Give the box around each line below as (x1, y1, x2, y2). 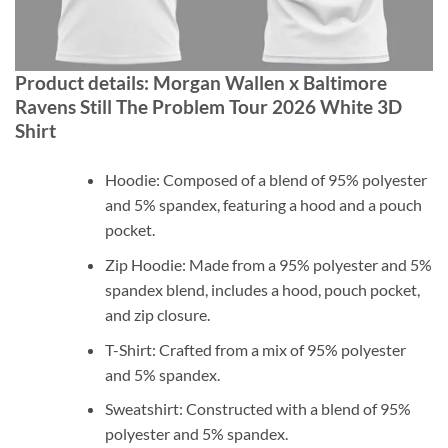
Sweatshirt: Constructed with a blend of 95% (104, 399, 411, 419)
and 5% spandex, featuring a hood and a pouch (104, 195, 422, 215)
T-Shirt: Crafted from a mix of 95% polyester (104, 339, 406, 359)
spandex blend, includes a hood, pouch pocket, (104, 279, 420, 299)
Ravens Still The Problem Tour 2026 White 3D (15, 95, 402, 119)
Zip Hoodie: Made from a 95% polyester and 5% (104, 254, 432, 274)
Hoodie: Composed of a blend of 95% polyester (104, 170, 427, 190)
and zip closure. (104, 304, 210, 324)
